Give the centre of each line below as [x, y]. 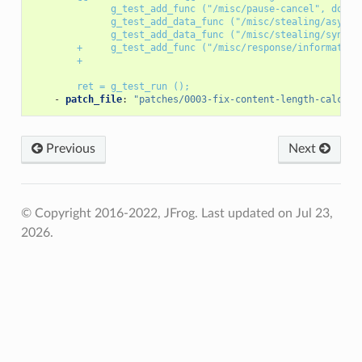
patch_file [93, 99]
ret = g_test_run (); [133, 86]
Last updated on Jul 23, [267, 213]
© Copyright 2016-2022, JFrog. [111, 213]
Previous [69, 148]
